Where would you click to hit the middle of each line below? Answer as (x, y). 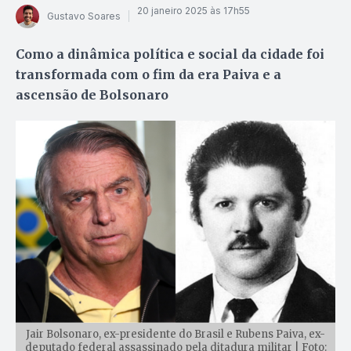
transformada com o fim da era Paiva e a (148, 74)
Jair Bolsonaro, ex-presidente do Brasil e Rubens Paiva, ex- (175, 335)
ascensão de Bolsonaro (92, 94)
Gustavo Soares (84, 16)
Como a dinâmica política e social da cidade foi (170, 54)
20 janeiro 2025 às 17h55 (194, 11)
